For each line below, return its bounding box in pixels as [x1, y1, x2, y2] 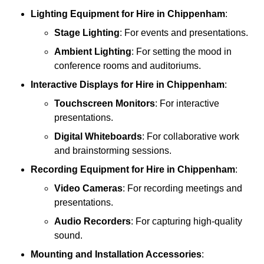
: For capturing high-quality [131, 216, 242, 227]
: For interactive [155, 98, 219, 109]
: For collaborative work [142, 131, 239, 142]
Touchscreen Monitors [54, 98, 155, 109]
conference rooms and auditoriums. [54, 61, 201, 71]
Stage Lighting [54, 28, 120, 38]
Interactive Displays [31, 80, 118, 90]
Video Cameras [54, 183, 123, 194]
